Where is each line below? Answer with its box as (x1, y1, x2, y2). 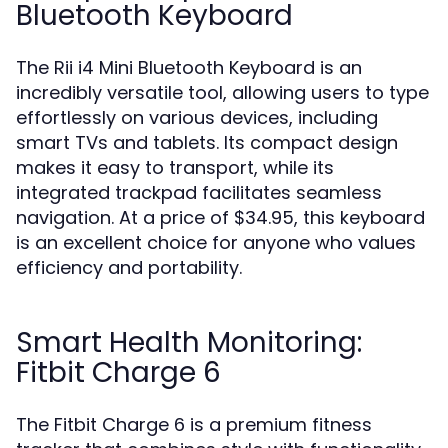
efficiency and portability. (16, 255, 242, 280)
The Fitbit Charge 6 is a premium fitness (16, 412, 372, 437)
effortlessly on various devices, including (16, 105, 378, 130)
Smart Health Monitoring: (16, 323, 362, 362)
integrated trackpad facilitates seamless (16, 180, 382, 205)
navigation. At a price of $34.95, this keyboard (16, 205, 425, 230)
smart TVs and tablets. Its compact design (16, 130, 398, 155)
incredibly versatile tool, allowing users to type (16, 80, 429, 105)
